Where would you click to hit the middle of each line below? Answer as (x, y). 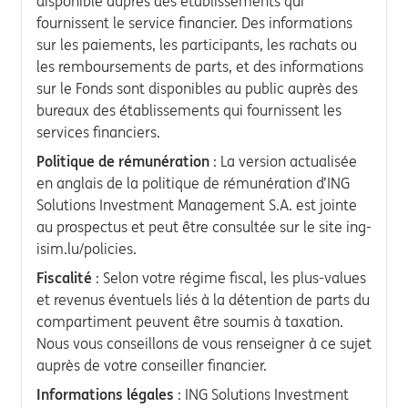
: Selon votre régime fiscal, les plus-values (229, 277)
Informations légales (105, 394)
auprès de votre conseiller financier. (152, 365)
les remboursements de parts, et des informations (200, 66)
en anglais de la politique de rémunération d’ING (193, 183)
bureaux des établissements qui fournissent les (189, 110)
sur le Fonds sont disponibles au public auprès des (197, 88)
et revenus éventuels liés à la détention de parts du (203, 299)
